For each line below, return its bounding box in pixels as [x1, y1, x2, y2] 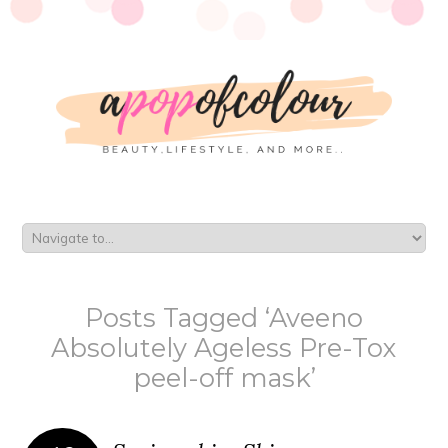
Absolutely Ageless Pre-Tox [51, 332, 397, 364]
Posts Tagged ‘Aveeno [85, 302, 363, 334]
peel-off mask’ [132, 362, 316, 394]
